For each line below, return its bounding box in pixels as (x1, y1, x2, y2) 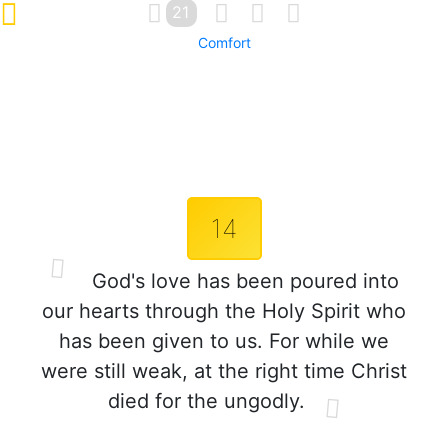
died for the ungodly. (107, 389, 305, 413)
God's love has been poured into (85, 269, 399, 293)
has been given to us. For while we (59, 329, 389, 353)
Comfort (197, 34, 251, 51)
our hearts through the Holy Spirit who (42, 299, 406, 323)
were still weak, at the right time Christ (41, 359, 407, 383)
